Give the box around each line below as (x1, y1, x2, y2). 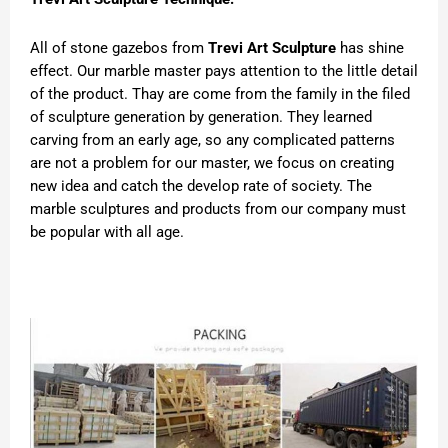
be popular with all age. (30, 222, 184, 241)
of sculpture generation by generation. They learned (30, 107, 372, 126)
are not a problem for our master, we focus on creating (30, 153, 394, 172)
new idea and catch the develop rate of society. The (30, 176, 372, 195)
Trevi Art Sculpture (208, 38, 336, 57)
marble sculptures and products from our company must (30, 199, 406, 218)
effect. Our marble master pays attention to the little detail (30, 61, 418, 80)
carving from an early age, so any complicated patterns (30, 130, 395, 149)
